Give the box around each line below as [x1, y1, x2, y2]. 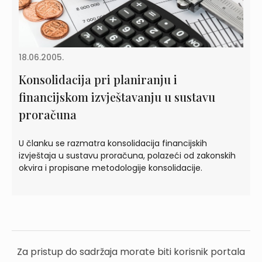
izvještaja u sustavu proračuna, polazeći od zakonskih [19, 149, 236, 161]
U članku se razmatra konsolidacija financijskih [19, 137, 207, 149]
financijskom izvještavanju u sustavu [19, 88, 215, 105]
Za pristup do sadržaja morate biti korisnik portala [17, 244, 245, 258]
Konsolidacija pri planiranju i [19, 71, 177, 87]
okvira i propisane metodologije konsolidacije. [19, 161, 202, 174]
